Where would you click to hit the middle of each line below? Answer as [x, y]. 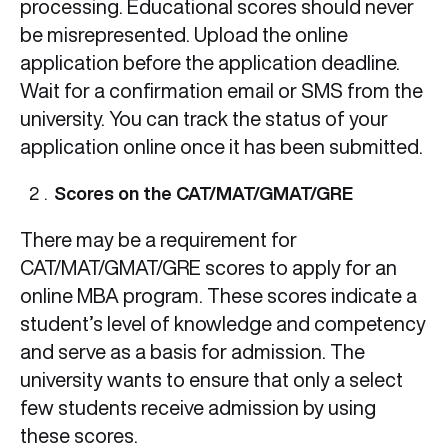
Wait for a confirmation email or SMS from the [221, 91]
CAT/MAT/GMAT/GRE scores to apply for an [208, 268]
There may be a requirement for [158, 240]
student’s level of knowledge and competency [223, 324]
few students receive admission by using [198, 408]
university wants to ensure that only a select [211, 380]
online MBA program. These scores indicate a [218, 296]
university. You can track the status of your [204, 119]
